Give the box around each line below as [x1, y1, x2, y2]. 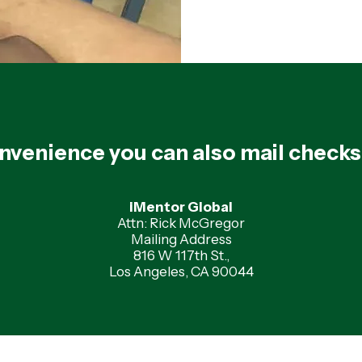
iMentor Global [129, 199, 233, 215]
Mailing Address [130, 231, 232, 247]
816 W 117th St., [133, 247, 229, 263]
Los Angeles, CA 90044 [108, 263, 254, 280]
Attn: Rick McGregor [117, 215, 245, 231]
